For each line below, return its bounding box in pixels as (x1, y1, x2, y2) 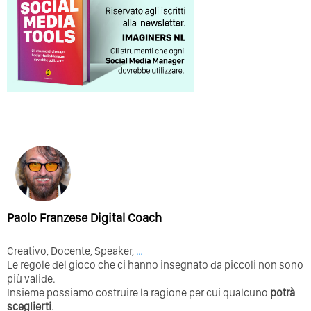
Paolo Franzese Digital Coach (7, 210, 162, 225)
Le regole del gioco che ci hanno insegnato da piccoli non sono (7, 258, 303, 271)
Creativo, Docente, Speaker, (7, 244, 136, 258)
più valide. (7, 271, 56, 285)
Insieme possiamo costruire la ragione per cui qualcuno (7, 285, 270, 299)
